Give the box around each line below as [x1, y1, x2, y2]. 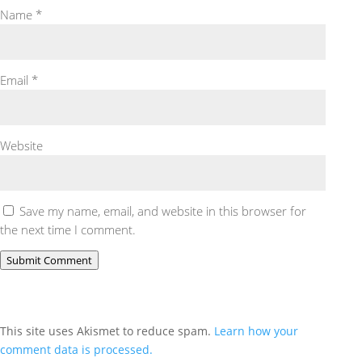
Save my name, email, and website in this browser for [19, 202, 306, 219]
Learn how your [214, 322, 298, 339]
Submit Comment [6, 252, 92, 267]
